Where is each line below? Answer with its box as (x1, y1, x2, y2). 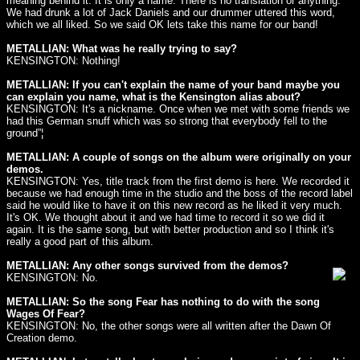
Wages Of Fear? (6, 308, 85, 320)
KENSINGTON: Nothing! (6, 55, 121, 67)
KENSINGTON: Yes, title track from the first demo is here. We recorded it (6, 175, 350, 187)
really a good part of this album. (6, 235, 153, 247)
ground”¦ (6, 127, 43, 139)
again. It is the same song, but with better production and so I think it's (6, 223, 334, 235)
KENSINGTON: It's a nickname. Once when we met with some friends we (6, 103, 350, 115)
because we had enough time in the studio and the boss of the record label (6, 187, 353, 199)
